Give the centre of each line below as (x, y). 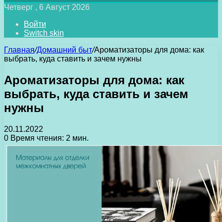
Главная (19, 50)
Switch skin (44, 33)
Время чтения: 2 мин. (49, 138)
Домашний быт (64, 50)
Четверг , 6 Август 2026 (47, 7)
